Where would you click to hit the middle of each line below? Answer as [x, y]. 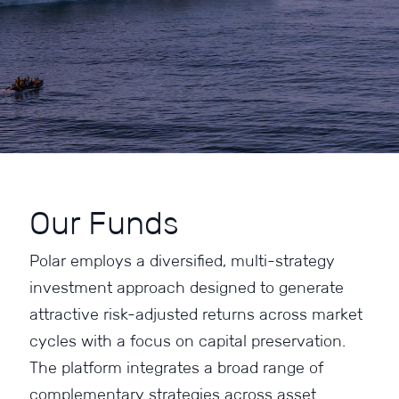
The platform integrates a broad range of [176, 368]
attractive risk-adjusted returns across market [195, 314]
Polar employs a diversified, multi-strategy [182, 261]
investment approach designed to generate [186, 288]
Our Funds [104, 223]
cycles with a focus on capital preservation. [187, 341]
